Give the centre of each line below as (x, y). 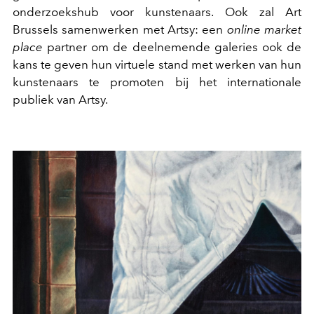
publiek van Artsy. (60, 100)
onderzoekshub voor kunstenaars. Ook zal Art (157, 12)
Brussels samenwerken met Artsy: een (120, 30)
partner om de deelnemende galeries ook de (172, 47)
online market (264, 30)
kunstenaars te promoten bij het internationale (157, 82)
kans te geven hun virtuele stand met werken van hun (157, 65)
